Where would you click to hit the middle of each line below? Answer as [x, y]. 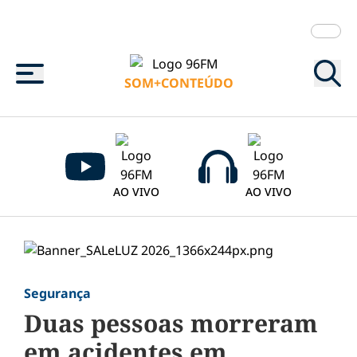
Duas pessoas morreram [171, 323]
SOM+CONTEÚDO [179, 83]
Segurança [57, 293]
